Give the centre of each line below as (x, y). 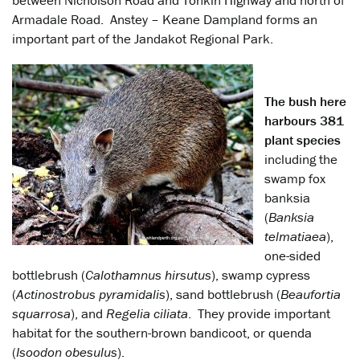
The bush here (305, 102)
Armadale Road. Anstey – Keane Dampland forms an (165, 20)
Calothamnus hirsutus (148, 275)
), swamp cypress (261, 275)
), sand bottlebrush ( (223, 295)
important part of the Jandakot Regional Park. (143, 39)
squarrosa (41, 314)
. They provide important (259, 314)
